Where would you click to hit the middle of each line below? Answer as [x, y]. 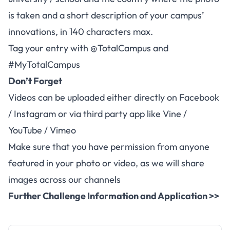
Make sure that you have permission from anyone [109, 146]
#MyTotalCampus [44, 64]
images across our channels [64, 179]
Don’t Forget [35, 81]
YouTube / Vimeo [42, 130]
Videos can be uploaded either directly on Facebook [114, 97]
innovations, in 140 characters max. [81, 31]
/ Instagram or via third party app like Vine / [98, 113]
